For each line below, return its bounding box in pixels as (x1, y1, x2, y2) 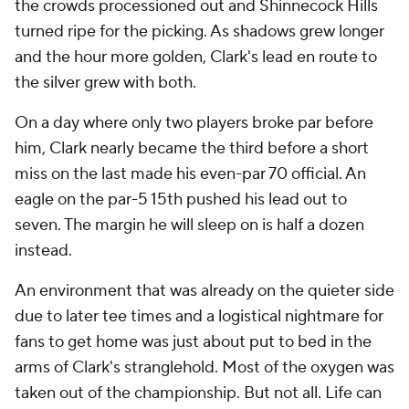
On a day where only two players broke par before (15, 112, 373, 133)
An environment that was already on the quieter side (15, 280, 394, 301)
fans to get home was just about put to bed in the (15, 331, 372, 352)
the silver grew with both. (15, 72, 196, 93)
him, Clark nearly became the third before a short (15, 138, 369, 159)
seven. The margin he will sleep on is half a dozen (15, 215, 364, 236)
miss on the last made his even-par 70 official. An (15, 163, 366, 184)
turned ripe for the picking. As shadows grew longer (15, 21, 384, 42)
